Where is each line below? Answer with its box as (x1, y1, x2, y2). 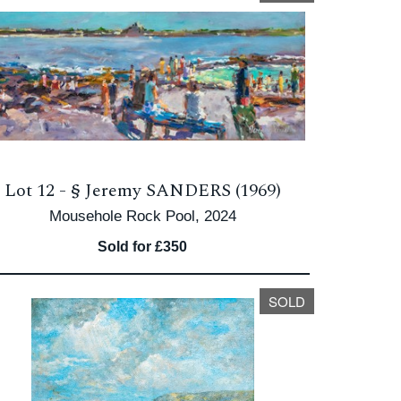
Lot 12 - (4, 177, 71, 204)
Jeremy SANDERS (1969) (84, 177, 281, 204)
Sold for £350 (98, 239, 188, 254)
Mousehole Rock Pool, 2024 (48, 208, 236, 225)
